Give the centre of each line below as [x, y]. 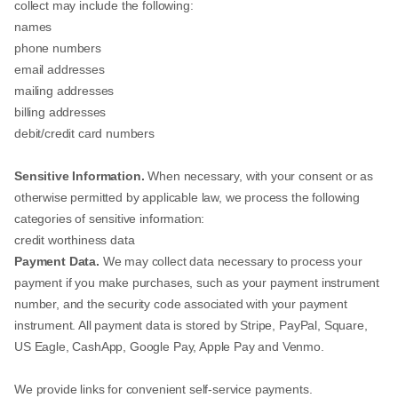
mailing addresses [64, 91]
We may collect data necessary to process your [231, 261]
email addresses [60, 69]
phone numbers [58, 48]
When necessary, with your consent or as [259, 176]
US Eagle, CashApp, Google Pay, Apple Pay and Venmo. [169, 346]
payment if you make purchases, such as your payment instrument [197, 283]
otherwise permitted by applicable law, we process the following [187, 197]
